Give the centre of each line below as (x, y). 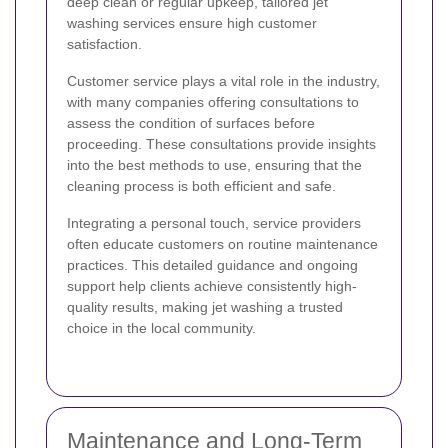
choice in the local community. (161, 328)
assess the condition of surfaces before (191, 123)
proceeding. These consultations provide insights (221, 144)
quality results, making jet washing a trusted (205, 307)
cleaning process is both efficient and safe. (201, 186)
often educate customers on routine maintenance (222, 244)
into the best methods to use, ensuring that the (214, 165)
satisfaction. (104, 44)
